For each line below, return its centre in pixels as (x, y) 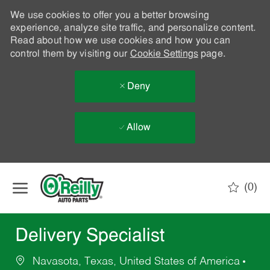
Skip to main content (135, 168)
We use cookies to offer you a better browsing (109, 16)
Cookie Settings (164, 54)
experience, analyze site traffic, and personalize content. (133, 28)
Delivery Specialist (89, 237)
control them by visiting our (70, 54)
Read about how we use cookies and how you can (120, 41)
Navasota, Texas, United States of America (136, 262)
